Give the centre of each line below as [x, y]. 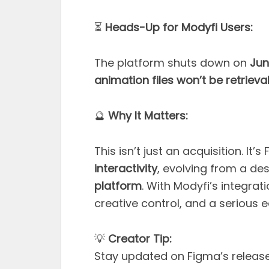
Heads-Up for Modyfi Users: [177, 27]
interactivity [126, 168]
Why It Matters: [147, 115]
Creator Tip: [138, 238]
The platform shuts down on [172, 62]
